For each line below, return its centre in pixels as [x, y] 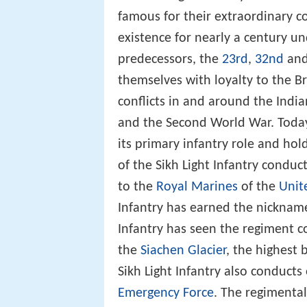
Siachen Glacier [183, 251]
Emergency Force [166, 294]
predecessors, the [170, 60]
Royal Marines [197, 187]
